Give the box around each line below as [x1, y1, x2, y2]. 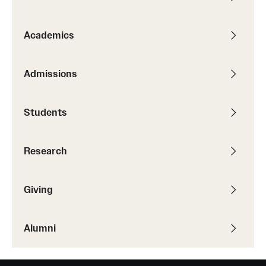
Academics [24, 28, 74, 41]
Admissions [24, 67, 77, 80]
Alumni [24, 221, 56, 234]
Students [24, 106, 67, 118]
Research [24, 144, 67, 157]
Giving [24, 183, 53, 195]
